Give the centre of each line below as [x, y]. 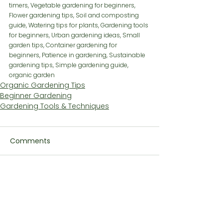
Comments [30, 141]
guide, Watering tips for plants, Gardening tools [79, 25]
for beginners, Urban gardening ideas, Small [75, 35]
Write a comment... [47, 179]
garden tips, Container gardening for [64, 45]
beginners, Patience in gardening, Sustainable [78, 55]
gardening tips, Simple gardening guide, [69, 65]
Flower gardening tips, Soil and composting [75, 15]
